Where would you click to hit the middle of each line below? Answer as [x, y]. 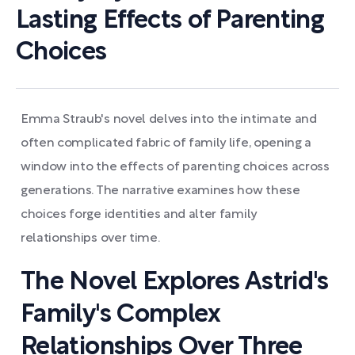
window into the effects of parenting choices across [175, 167]
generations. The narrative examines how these [160, 191]
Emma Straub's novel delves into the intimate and [169, 120]
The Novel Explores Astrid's [175, 282]
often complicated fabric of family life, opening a [166, 143]
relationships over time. [90, 239]
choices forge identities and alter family [139, 215]
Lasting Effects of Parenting [170, 21]
